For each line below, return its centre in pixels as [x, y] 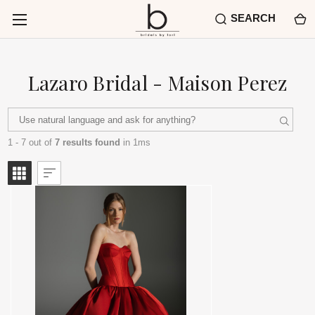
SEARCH [253, 18]
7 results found [87, 142]
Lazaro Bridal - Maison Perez [157, 83]
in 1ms [135, 142]
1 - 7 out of [31, 142]
